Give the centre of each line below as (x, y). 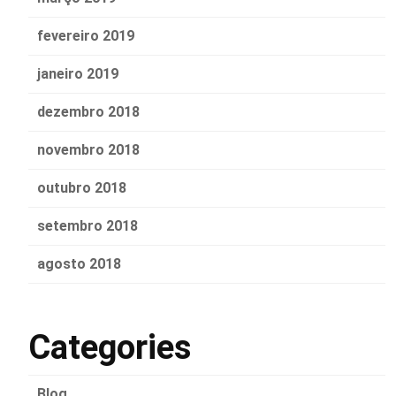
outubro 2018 (82, 188)
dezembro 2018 (88, 112)
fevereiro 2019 (86, 36)
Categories (110, 348)
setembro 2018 (88, 226)
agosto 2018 (79, 264)
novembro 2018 (88, 150)
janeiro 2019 (78, 74)
